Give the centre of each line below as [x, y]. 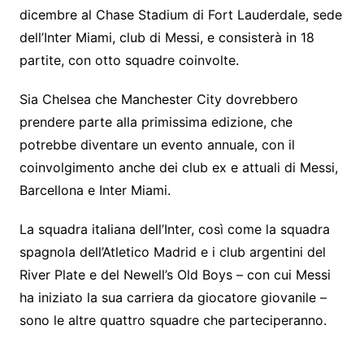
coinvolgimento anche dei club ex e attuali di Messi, [178, 167]
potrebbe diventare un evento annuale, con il [157, 144]
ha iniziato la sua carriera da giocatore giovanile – [173, 297]
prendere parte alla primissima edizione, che [156, 121]
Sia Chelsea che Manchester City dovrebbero [158, 99]
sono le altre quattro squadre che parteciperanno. [173, 320]
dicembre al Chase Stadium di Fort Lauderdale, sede [180, 14]
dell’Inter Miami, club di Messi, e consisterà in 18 [167, 37]
